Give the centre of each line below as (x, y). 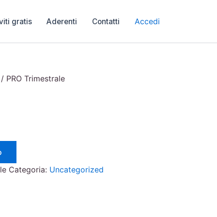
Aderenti (62, 21)
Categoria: (29, 170)
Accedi (147, 22)
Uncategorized (77, 170)
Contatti (106, 21)
